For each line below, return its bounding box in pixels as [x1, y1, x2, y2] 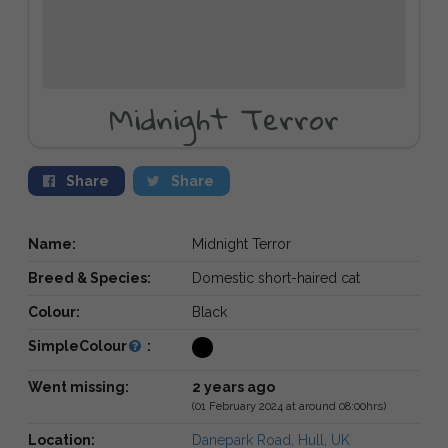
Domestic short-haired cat [191, 269, 360, 286]
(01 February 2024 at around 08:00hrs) [191, 398, 386, 413]
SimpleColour [28, 337, 127, 354]
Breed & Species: [28, 269, 151, 286]
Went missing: [28, 378, 129, 395]
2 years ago [191, 378, 275, 395]
